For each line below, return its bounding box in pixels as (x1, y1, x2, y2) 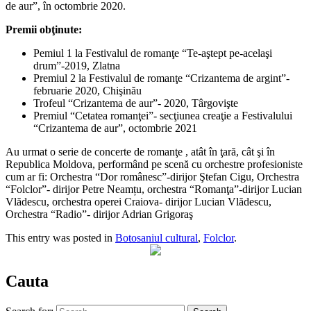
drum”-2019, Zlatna (33, 60, 120, 72)
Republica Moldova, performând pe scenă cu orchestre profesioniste (6, 158, 303, 171)
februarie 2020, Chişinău (33, 85, 142, 97)
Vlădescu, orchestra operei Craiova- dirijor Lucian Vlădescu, (6, 196, 271, 208)
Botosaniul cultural (115, 232, 198, 244)
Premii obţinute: (6, 24, 82, 36)
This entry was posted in (6, 232, 115, 244)
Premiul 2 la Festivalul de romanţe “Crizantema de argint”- (33, 72, 289, 85)
